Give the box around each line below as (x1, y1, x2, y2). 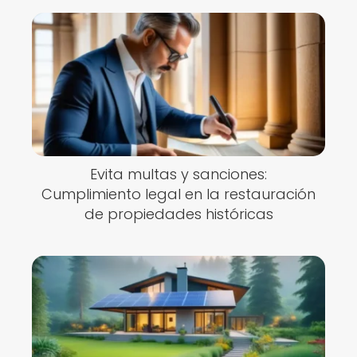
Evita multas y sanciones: (90, 164, 267, 184)
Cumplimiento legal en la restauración (41, 184, 316, 204)
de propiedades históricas (84, 204, 273, 224)
